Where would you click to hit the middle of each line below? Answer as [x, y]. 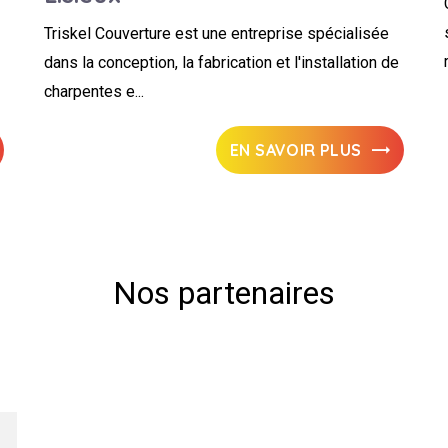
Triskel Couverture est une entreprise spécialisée [216, 33]
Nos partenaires [224, 293]
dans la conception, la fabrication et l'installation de [221, 62]
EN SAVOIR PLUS [295, 150]
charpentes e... [94, 91]
